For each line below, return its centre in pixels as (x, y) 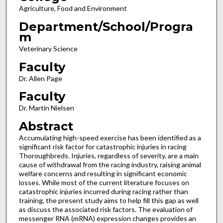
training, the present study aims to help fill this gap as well (109, 200)
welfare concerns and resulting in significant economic (103, 173)
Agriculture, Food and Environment (73, 8)
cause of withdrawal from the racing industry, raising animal (110, 165)
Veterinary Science (48, 49)
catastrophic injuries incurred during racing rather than (103, 191)
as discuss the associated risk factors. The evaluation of (106, 209)
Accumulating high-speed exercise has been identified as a (110, 138)
